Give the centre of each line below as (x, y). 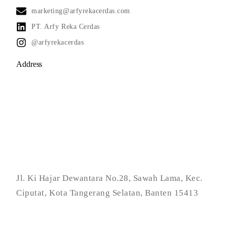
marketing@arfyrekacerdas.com (81, 11)
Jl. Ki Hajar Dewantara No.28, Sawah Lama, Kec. (109, 178)
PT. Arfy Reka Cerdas (66, 26)
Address (29, 64)
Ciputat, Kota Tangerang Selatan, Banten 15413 (107, 193)
